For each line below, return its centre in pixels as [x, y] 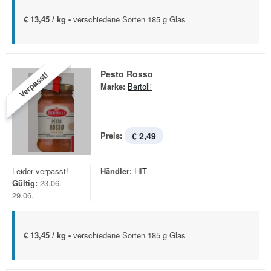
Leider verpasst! [40, 171]
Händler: [116, 171]
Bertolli [140, 86]
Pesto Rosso [127, 74]
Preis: [111, 135]
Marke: [113, 86]
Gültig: [25, 183]
